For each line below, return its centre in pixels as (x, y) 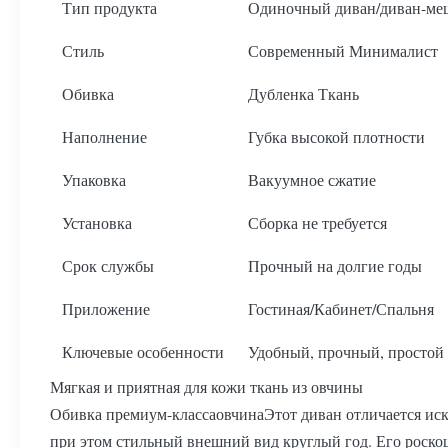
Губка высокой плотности (336, 136)
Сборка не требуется (317, 222)
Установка (97, 222)
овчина (240, 413)
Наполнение (104, 136)
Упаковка (94, 179)
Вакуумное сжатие (312, 179)
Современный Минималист (343, 50)
